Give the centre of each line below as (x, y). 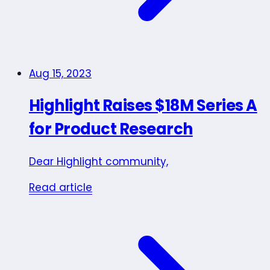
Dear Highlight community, (99, 161)
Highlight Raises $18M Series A (143, 105)
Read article (61, 187)
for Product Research (111, 129)
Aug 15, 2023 (60, 73)
